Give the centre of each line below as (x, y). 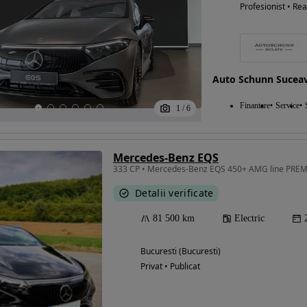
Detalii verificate (174, 193)
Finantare (255, 106)
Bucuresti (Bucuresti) (181, 251)
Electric (249, 219)
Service (287, 106)
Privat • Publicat (170, 267)
